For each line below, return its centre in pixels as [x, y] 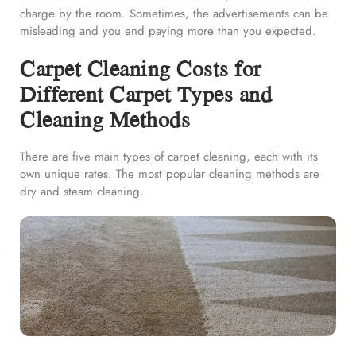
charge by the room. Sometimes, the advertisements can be [174, 13]
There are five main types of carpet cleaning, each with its [169, 156]
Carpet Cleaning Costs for [141, 68]
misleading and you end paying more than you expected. [168, 31]
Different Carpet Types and [146, 93]
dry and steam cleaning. [82, 191]
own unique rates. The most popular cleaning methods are [170, 174]
